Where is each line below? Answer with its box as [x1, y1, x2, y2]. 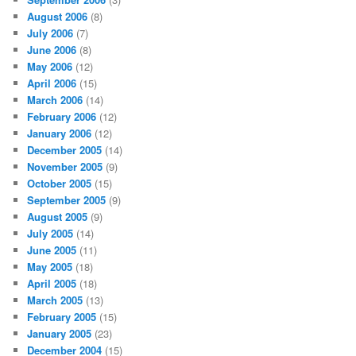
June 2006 [27, 41, 77, 57]
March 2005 [27, 292, 83, 308]
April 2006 [27, 75, 77, 91]
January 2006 [27, 125, 92, 141]
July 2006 [27, 25, 74, 41]
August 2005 [27, 208, 88, 224]
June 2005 [27, 242, 77, 257]
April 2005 [27, 275, 77, 291]
